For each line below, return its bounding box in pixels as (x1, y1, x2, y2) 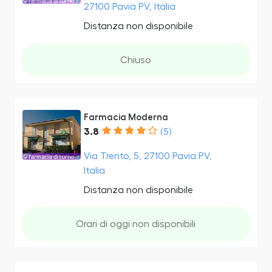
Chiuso (120, 55, 152, 65)
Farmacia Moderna (83, 112, 168, 122)
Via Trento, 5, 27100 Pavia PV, (83, 151, 212, 161)
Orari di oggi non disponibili (76, 219, 196, 229)
